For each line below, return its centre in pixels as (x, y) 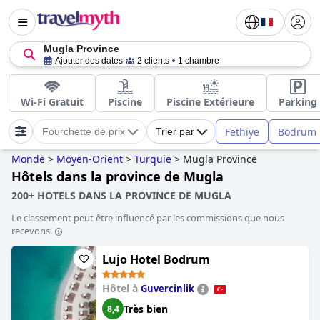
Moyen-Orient (90, 159)
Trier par (175, 131)
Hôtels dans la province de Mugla (117, 176)
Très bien (146, 309)
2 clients (153, 61)
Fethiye (242, 131)
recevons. (32, 231)
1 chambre (199, 61)
